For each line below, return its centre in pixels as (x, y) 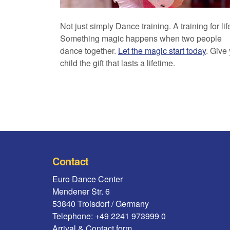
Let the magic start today (162, 51)
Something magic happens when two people (141, 38)
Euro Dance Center (88, 179)
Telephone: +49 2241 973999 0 (109, 216)
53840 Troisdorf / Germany (101, 204)
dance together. (89, 51)
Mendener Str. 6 (81, 191)
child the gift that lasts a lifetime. (118, 63)
